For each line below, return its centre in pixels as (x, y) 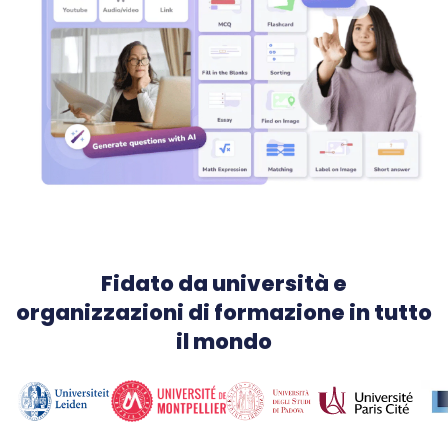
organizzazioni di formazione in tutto (224, 313)
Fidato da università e (224, 284)
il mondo (224, 342)
